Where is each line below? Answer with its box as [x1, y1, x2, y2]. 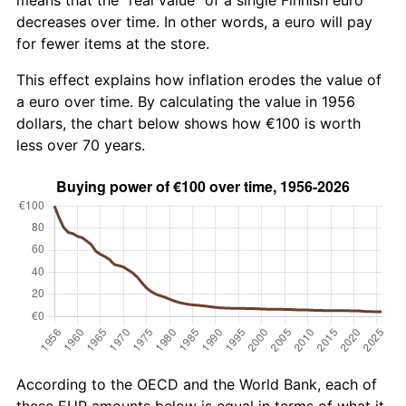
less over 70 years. [16, 135, 145, 154]
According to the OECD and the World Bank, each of [16, 374, 377, 393]
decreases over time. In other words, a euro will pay [16, 12, 372, 31]
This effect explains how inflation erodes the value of [16, 70, 382, 89]
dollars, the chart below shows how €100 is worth [16, 113, 361, 132]
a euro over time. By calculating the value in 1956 [16, 92, 355, 111]
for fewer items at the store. [16, 34, 209, 53]
